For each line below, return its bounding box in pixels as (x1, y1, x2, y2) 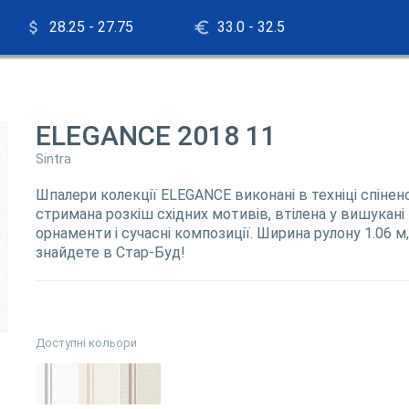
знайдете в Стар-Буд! (36, 244, 185, 261)
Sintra (36, 152, 71, 166)
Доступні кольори (36, 336, 137, 350)
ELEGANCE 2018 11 (36, 120, 277, 152)
